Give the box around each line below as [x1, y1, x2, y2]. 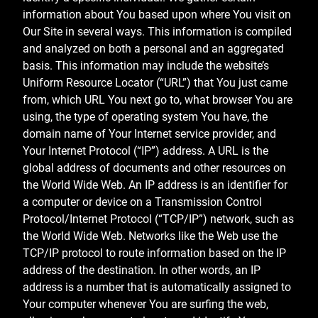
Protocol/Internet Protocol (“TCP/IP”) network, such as [23, 212, 294, 226]
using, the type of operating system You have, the [23, 110, 268, 124]
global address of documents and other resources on [23, 161, 286, 175]
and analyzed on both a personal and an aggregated [23, 42, 284, 56]
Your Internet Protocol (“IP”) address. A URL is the [23, 144, 268, 158]
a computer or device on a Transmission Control [23, 195, 262, 209]
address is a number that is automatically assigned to [23, 280, 291, 295]
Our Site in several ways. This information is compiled [23, 25, 292, 39]
